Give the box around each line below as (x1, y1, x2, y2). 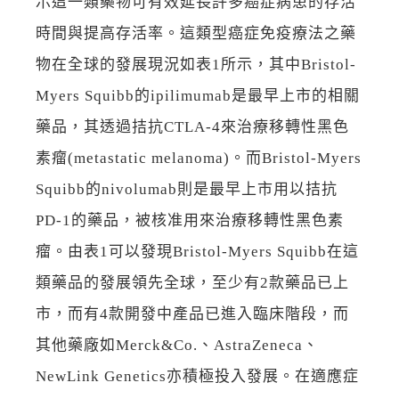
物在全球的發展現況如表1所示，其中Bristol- (36, 55, 356, 73)
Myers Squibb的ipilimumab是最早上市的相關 (36, 86, 360, 104)
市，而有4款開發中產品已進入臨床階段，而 (36, 305, 349, 322)
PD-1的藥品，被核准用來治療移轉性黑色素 (36, 211, 344, 229)
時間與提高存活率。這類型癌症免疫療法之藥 (36, 24, 356, 42)
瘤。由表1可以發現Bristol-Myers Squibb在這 (36, 242, 359, 260)
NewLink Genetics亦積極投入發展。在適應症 (36, 367, 359, 385)
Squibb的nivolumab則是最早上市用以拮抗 (36, 180, 338, 198)
